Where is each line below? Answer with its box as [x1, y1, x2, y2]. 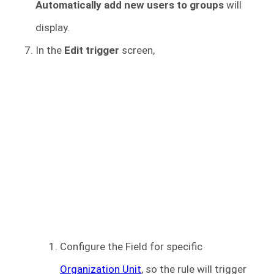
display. [35, 21, 70, 34]
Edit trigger [64, 44, 119, 57]
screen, [119, 44, 155, 57]
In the [35, 44, 64, 57]
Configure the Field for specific [60, 240, 202, 253]
